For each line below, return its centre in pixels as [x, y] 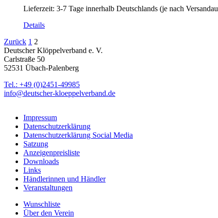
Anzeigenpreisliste [52, 153]
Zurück [15, 42]
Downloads [41, 161]
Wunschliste [42, 204]
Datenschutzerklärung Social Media [78, 135]
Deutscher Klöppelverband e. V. [53, 50]
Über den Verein [49, 213]
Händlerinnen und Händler [64, 179]
